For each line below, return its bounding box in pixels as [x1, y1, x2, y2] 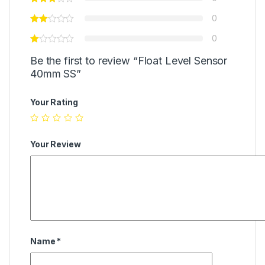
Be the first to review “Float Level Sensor [30, 54, 228, 67]
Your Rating [30, 97, 78, 108]
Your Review [30, 138, 81, 149]
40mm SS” [30, 67, 81, 80]
